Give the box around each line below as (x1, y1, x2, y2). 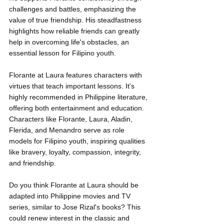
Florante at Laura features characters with (9, 71, 144, 79)
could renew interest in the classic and (9, 214, 131, 222)
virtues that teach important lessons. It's (9, 82, 136, 90)
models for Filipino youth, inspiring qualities (9, 137, 147, 145)
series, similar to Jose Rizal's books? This (9, 203, 142, 211)
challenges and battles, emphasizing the (9, 5, 138, 13)
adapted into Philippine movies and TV (9, 192, 132, 200)
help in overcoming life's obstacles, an (9, 38, 131, 46)
